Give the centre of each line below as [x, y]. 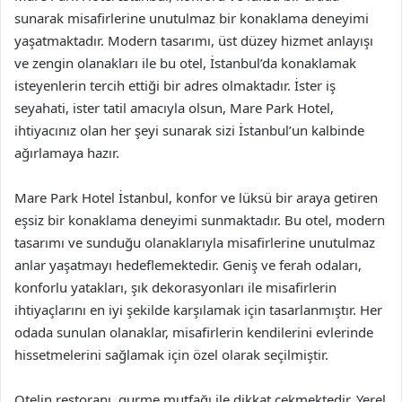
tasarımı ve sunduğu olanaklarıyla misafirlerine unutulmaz [195, 242]
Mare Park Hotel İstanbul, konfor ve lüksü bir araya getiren [196, 197]
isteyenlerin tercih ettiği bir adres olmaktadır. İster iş [175, 85]
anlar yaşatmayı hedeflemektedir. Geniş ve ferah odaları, [188, 264]
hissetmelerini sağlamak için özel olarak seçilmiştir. [171, 354]
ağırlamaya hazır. [67, 152]
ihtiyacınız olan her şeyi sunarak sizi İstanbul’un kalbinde [189, 130]
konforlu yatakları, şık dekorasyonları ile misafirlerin [175, 287]
